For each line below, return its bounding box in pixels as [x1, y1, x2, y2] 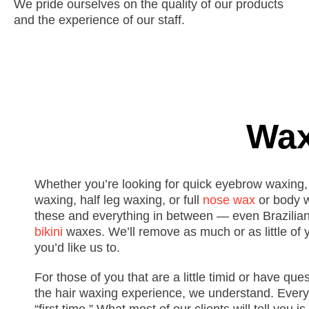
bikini [34, 225, 63, 239]
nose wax [203, 193, 255, 207]
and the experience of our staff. [14, 13, 185, 27]
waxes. [63, 225, 105, 239]
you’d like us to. [34, 241, 120, 255]
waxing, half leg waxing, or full [34, 193, 203, 207]
